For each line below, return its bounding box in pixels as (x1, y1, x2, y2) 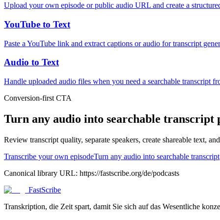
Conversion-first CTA (4, 94, 72, 103)
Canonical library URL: (4, 169, 80, 177)
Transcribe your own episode (4, 152, 94, 161)
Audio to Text (4, 57, 59, 68)
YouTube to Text (4, 19, 70, 30)
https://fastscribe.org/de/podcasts (80, 169, 179, 177)
